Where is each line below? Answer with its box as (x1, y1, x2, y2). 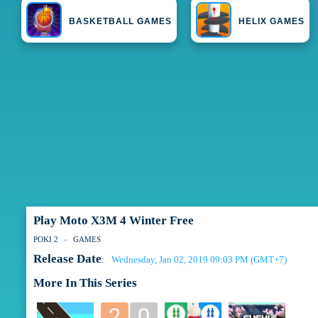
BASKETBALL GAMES (69, 16, 172, 27)
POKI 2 (33, 235, 58, 244)
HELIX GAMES (238, 16, 305, 27)
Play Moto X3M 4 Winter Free (33, 214, 194, 228)
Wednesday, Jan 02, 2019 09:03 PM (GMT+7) (111, 254, 287, 265)
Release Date (33, 252, 102, 266)
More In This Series (33, 276, 137, 290)
